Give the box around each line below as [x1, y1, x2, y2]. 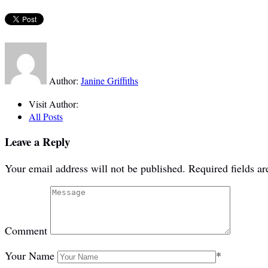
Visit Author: [29, 97, 78, 110]
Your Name [5, 248, 54, 263]
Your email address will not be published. [5, 161, 185, 176]
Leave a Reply [5, 133, 70, 150]
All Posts [29, 109, 63, 123]
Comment [5, 223, 47, 238]
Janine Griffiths [81, 74, 138, 87]
